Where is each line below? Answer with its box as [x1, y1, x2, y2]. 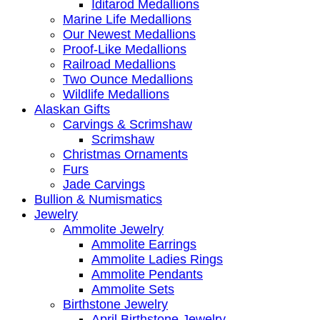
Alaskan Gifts [34, 101, 110, 116]
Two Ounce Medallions [63, 71, 193, 86]
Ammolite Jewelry [63, 221, 164, 236]
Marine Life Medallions [63, 11, 191, 26]
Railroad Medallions [63, 56, 176, 71]
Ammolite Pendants [91, 266, 203, 281]
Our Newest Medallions [63, 26, 196, 41]
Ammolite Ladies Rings [91, 251, 223, 266]
